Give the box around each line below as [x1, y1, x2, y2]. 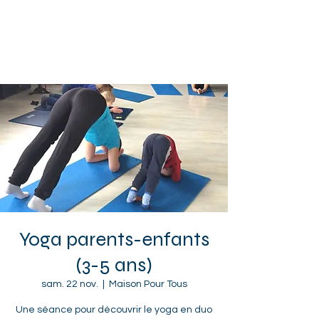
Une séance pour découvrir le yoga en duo [16, 305, 212, 315]
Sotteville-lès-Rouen [57, 16, 127, 23]
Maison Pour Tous [108, 279, 187, 289]
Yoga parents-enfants [19, 227, 209, 251]
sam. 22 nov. [41, 279, 98, 289]
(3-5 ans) [75, 253, 152, 277]
